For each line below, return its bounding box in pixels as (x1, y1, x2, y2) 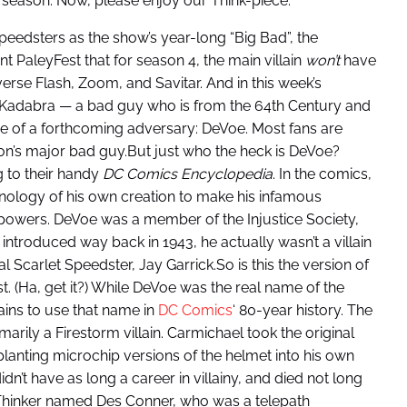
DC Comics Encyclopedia (102, 165, 273, 184)
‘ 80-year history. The (232, 302, 372, 320)
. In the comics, (272, 165, 372, 184)
